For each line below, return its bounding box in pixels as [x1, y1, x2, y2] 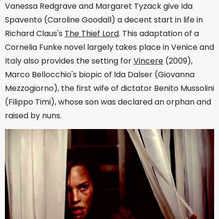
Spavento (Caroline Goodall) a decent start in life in [5, 14, 203, 26]
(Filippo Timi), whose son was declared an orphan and [5, 96, 211, 108]
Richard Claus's [5, 28, 65, 40]
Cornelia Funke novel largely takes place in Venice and [5, 42, 214, 53]
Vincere [133, 55, 163, 67]
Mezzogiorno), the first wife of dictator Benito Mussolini [5, 83, 214, 94]
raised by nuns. [5, 110, 62, 122]
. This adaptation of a [119, 28, 199, 40]
